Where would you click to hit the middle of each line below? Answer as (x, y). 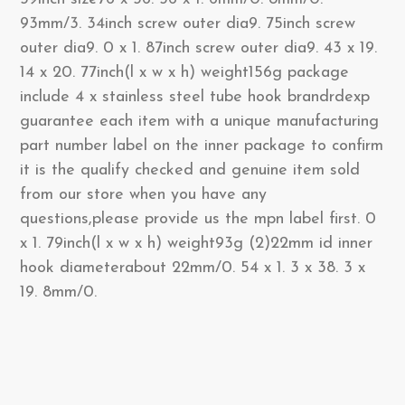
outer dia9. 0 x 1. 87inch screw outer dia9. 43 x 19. (198, 48)
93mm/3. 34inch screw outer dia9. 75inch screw (188, 24)
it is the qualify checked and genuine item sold (190, 170)
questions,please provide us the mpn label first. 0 (198, 219)
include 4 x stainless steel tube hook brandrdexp (195, 97)
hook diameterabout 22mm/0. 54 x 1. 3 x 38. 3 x (193, 268)
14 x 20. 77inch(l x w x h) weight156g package (184, 73)
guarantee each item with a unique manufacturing (199, 122)
